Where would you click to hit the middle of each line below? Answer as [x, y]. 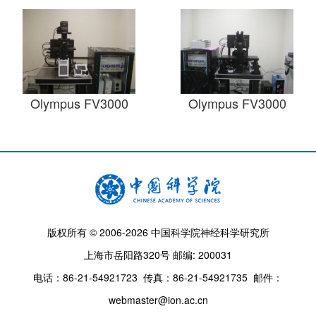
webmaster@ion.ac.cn [158, 300]
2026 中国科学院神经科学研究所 [197, 232]
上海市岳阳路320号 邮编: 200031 [158, 255]
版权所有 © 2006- [86, 232]
